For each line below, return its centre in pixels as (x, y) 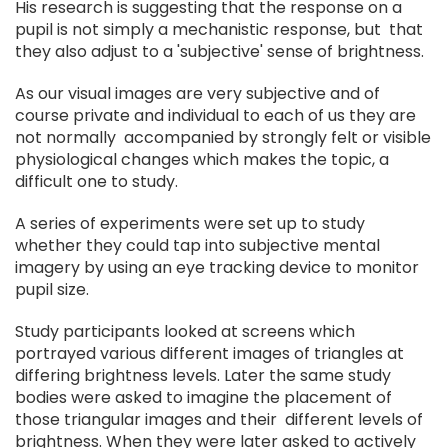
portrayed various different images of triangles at (209, 353)
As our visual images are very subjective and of (197, 93)
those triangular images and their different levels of (219, 419)
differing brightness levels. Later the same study (203, 375)
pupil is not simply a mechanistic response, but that (219, 29)
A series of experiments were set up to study (190, 223)
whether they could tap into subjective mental (197, 245)
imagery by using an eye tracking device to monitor (217, 267)
